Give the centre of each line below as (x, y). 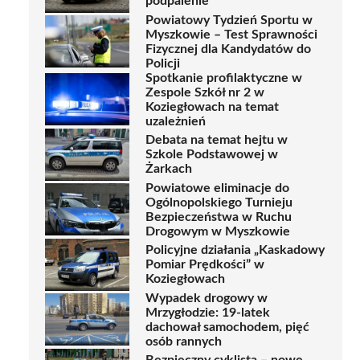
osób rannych (184, 341)
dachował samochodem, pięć (227, 327)
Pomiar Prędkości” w (205, 265)
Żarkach (169, 169)
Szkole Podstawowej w (212, 155)
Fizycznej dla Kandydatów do (228, 49)
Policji (163, 63)
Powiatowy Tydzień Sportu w (229, 20)
